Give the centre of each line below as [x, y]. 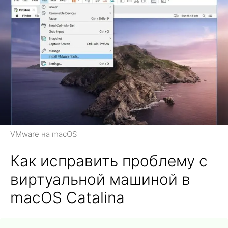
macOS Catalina [67, 198]
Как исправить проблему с [109, 161]
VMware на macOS [44, 134]
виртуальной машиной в [100, 179]
